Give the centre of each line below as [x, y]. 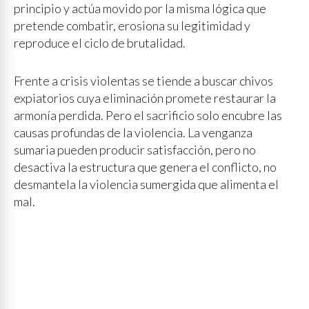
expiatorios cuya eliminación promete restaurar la [145, 98]
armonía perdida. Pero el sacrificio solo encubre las [148, 115]
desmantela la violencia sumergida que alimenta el [146, 184]
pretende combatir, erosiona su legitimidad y [132, 26]
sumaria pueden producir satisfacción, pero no [135, 150]
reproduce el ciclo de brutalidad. [100, 43]
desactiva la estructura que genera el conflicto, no [145, 167]
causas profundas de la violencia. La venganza [133, 132]
